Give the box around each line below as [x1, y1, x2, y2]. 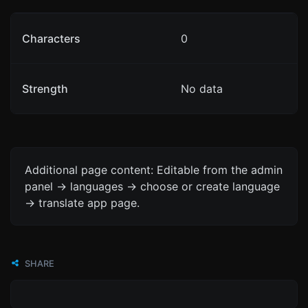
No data [181, 81, 223, 96]
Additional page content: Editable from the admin [25, 162, 283, 177]
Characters [22, 31, 80, 45]
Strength [22, 81, 68, 96]
